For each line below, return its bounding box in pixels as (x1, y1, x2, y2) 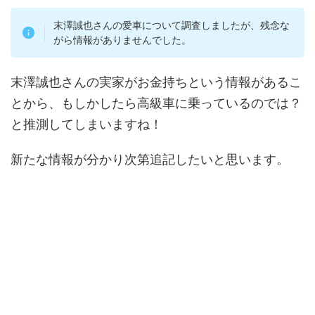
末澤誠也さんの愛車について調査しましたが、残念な (53, 19, 290, 32)
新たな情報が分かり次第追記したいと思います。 (11, 151, 289, 167)
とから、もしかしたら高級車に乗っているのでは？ (11, 95, 302, 110)
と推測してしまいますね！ (11, 116, 162, 131)
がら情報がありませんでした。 (53, 34, 192, 46)
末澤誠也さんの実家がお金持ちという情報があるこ (11, 74, 302, 89)
